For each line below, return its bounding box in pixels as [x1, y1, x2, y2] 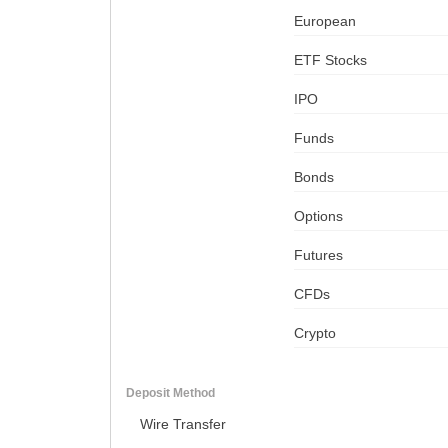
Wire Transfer [139, 415, 226, 432]
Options [293, 207, 343, 224]
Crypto [293, 324, 336, 341]
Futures [293, 246, 343, 263]
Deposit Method [125, 385, 215, 400]
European [293, 12, 356, 29]
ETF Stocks [293, 51, 367, 68]
